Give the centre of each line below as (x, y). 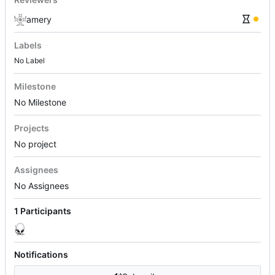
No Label (29, 60)
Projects (32, 128)
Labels (28, 45)
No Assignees (41, 185)
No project (35, 144)
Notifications (41, 255)
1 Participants (43, 211)
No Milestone (40, 102)
